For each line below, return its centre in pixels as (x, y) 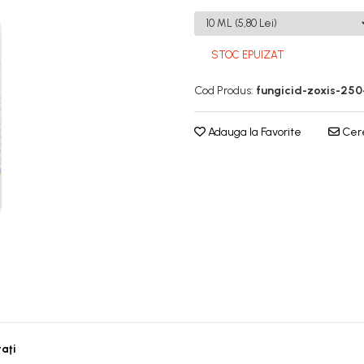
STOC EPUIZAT (247, 54)
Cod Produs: (224, 90)
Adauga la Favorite (253, 132)
